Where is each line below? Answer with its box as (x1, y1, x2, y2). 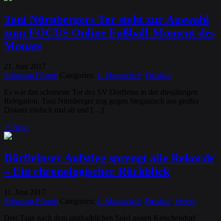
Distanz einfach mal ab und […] (4, 106, 104, 114)
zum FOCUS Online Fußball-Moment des (4, 26, 215, 39)
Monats (4, 39, 42, 52)
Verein (175, 197, 195, 206)
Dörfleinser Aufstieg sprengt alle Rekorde (4, 151, 215, 165)
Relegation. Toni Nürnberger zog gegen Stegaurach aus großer (4, 97, 199, 106)
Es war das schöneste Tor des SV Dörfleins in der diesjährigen (4, 88, 198, 97)
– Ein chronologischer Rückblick (4, 165, 170, 178)
